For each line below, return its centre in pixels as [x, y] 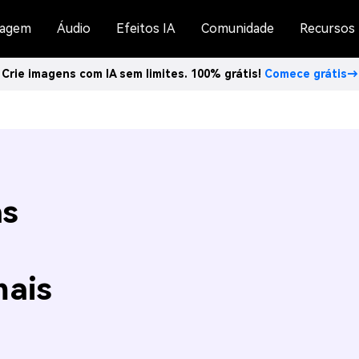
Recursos [327, 28]
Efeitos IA [146, 28]
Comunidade [238, 28]
